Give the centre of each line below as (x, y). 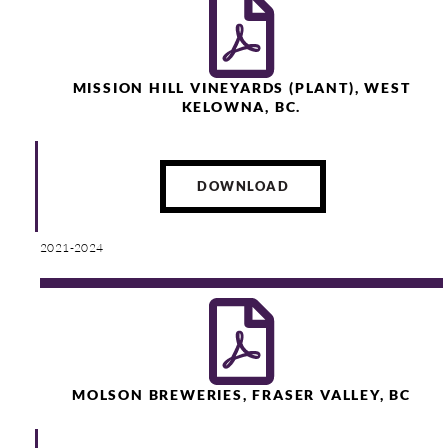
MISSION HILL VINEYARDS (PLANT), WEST (241, 87)
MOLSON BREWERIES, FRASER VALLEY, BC (241, 394)
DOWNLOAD (243, 186)
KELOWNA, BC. (241, 106)
